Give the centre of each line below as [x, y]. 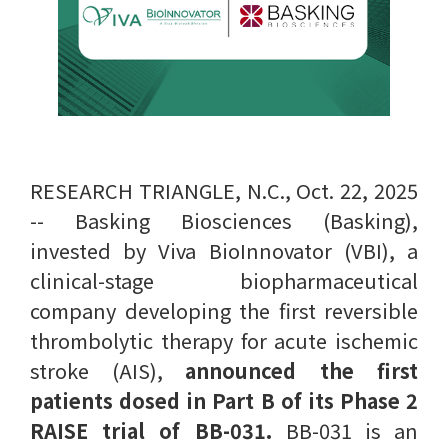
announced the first [301, 370]
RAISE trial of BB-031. [158, 430]
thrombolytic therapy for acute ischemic [224, 340]
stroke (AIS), [107, 370]
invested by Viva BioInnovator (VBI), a [224, 250]
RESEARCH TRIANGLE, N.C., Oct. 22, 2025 [224, 190]
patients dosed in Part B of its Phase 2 [224, 400]
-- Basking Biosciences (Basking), [224, 220]
